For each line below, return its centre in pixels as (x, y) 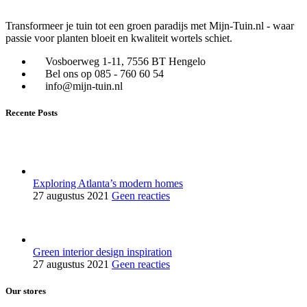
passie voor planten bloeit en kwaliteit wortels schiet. (119, 38)
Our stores (26, 291)
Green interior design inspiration (102, 252)
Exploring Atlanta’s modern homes (108, 184)
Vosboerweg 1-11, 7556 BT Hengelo (125, 61)
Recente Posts (32, 112)
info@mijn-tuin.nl (84, 86)
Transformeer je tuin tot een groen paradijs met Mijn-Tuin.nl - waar (150, 25)
